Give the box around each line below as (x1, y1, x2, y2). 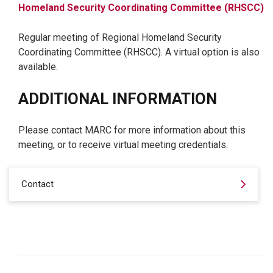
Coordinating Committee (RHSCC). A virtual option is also (18, 46, 260, 58)
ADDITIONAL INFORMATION (18, 89, 217, 108)
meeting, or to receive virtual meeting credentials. (18, 138, 228, 151)
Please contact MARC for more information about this (18, 124, 246, 136)
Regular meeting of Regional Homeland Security (18, 31, 222, 43)
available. (18, 60, 58, 73)
